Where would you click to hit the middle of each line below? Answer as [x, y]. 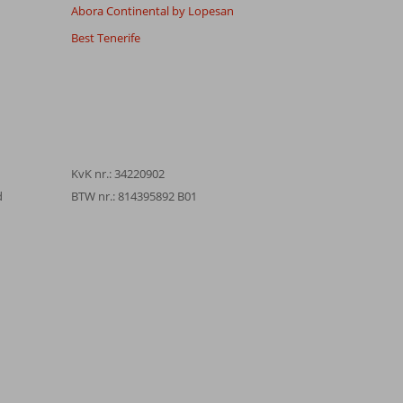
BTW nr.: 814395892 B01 [134, 196]
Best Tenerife [105, 37]
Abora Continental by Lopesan [152, 10]
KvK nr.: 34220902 [117, 173]
